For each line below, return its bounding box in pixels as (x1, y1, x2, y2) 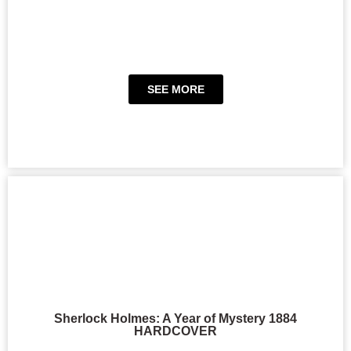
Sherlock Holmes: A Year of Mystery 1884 (54, 312, 297, 326)
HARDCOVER (134, 324, 217, 338)
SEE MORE (147, 82, 204, 96)
